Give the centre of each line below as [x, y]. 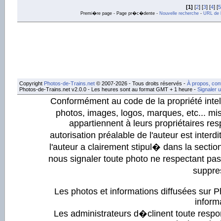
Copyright [32, 83]
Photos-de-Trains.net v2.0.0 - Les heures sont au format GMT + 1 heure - [108, 89]
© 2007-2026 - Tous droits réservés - [141, 83]
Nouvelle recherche [179, 13]
